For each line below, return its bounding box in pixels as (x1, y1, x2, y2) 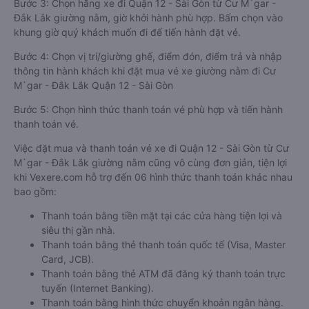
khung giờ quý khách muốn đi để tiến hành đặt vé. (14, 26, 241, 38)
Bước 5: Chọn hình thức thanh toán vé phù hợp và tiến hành (14, 103, 283, 115)
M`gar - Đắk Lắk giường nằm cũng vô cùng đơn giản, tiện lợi (14, 157, 287, 168)
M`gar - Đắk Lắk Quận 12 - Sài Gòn (14, 79, 173, 91)
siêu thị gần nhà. (41, 224, 115, 236)
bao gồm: (14, 186, 57, 197)
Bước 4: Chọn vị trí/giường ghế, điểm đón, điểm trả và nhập (14, 50, 282, 62)
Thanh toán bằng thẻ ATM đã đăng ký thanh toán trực (41, 268, 286, 279)
